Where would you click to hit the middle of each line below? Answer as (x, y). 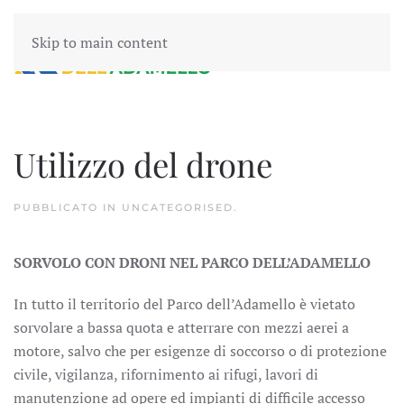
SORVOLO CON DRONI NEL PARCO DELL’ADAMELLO (192, 262)
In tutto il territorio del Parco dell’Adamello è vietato (184, 304)
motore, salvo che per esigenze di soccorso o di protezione (200, 351)
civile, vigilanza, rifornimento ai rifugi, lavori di (166, 374)
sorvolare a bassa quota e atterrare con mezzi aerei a (181, 327)
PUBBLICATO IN (68, 207)
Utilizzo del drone (143, 164)
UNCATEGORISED (178, 207)
